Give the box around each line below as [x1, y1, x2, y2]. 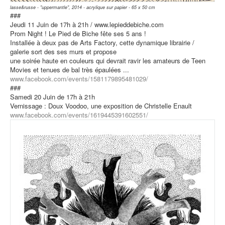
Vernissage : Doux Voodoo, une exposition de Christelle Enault [10, 101, 192, 111]
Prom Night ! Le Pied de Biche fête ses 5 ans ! [10, 29, 146, 39]
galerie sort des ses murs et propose [10, 47, 117, 57]
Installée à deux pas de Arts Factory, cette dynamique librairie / [10, 38, 194, 48]
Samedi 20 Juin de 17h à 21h [10, 92, 95, 102]
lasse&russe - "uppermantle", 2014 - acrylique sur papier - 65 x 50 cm [10, 4, 155, 11]
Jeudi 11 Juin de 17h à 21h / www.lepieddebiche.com [10, 20, 164, 30]
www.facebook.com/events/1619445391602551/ [10, 110, 148, 120]
